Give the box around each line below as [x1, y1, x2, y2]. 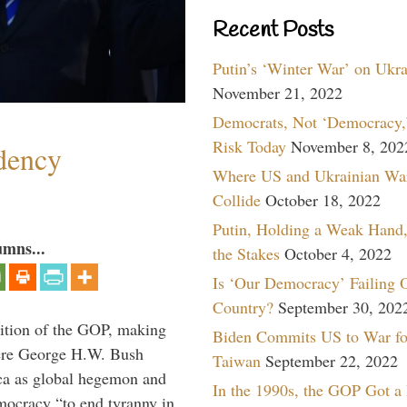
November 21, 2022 [213, 81, 342, 104]
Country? [213, 295, 273, 318]
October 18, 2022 [265, 188, 381, 211]
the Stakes [213, 242, 280, 264]
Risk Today [213, 134, 286, 157]
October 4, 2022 [284, 242, 392, 264]
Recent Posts [213, 15, 333, 45]
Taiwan [213, 349, 261, 372]
